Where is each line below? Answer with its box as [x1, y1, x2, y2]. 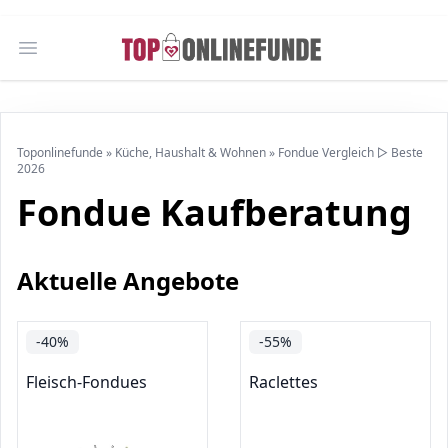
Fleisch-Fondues [26, 371, 147, 393]
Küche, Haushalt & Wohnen [115, 144, 266, 161]
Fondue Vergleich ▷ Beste [278, 144, 423, 161]
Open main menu [26, 47, 159, 70]
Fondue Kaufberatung [17, 188, 412, 237]
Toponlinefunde [17, 144, 103, 161]
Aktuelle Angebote [17, 264, 239, 297]
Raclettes [249, 371, 318, 393]
